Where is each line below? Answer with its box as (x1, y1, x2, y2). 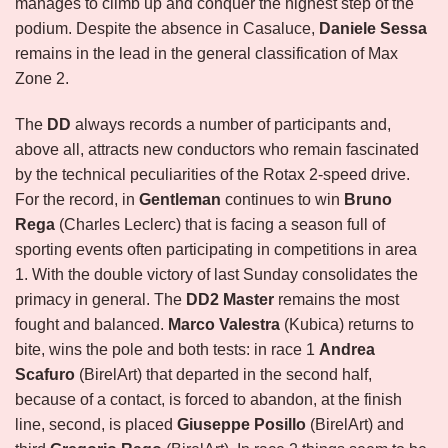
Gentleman (139, 191, 221, 209)
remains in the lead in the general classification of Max (15, 45, 398, 63)
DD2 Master (186, 291, 274, 309)
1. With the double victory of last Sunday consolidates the (15, 266, 418, 284)
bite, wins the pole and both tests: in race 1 (15, 341, 319, 359)
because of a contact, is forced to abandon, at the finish (15, 391, 402, 409)
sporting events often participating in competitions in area (15, 241, 417, 259)
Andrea (319, 341, 375, 359)
